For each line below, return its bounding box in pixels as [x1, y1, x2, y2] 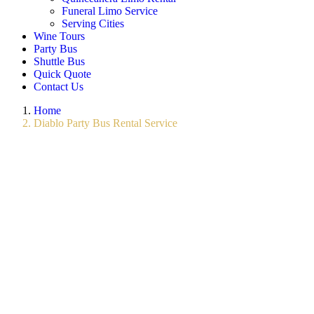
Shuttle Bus [34, 55, 85, 67]
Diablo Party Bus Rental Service [34, 117, 177, 129]
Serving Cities [62, 18, 124, 29]
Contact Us [34, 81, 83, 93]
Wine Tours [34, 30, 85, 42]
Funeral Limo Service [62, 5, 158, 17]
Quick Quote [34, 68, 91, 80]
